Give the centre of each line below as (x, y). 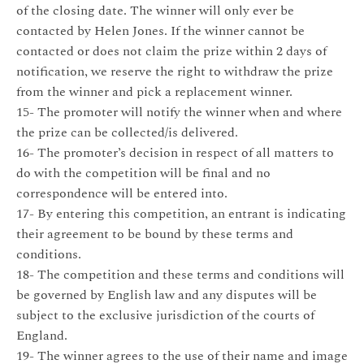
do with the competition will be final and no (143, 173)
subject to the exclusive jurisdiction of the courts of (165, 315)
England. (42, 335)
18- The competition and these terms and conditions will (180, 274)
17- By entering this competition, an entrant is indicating (181, 213)
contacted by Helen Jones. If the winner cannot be (160, 30)
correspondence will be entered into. (122, 193)
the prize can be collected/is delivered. (127, 132)
